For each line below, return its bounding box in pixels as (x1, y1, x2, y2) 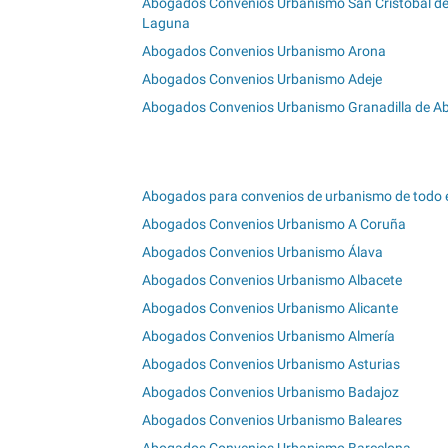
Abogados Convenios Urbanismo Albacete (142, 271, 402, 288)
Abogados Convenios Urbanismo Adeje (142, 71, 382, 88)
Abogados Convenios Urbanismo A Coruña (142, 215, 406, 232)
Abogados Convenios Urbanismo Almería (142, 327, 395, 344)
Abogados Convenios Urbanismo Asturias (142, 355, 400, 372)
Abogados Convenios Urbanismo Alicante (142, 299, 398, 316)
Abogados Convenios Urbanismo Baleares (142, 411, 402, 428)
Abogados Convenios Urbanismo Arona (142, 43, 386, 60)
